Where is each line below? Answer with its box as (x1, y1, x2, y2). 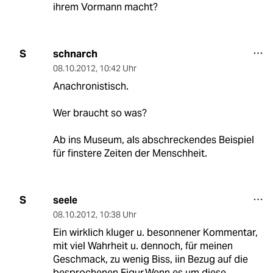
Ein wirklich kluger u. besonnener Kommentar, (52, 225, 258, 239)
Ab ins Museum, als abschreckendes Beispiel (52, 133, 254, 146)
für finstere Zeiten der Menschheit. (52, 146, 207, 160)
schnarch (52, 47, 97, 60)
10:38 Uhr (99, 208, 136, 220)
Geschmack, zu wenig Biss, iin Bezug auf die (52, 252, 248, 266)
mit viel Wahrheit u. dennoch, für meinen (52, 239, 233, 252)
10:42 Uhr (99, 62, 136, 74)
